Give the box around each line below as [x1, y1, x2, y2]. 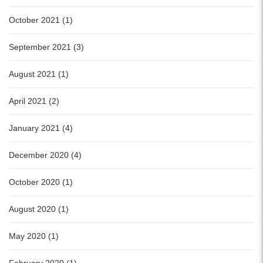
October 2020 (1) [9, 177, 73, 187]
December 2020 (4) [9, 150, 82, 160]
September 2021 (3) [9, 42, 84, 52]
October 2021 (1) [9, 15, 73, 25]
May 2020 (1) [9, 231, 59, 241]
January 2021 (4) [9, 123, 73, 133]
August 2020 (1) [9, 204, 69, 214]
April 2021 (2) [9, 96, 59, 106]
